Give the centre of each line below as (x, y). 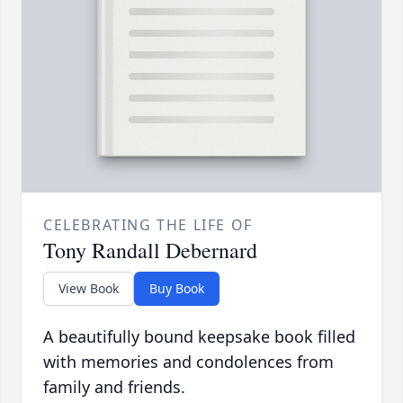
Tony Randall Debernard (150, 251)
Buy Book (177, 289)
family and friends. (114, 387)
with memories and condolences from (188, 362)
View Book (89, 289)
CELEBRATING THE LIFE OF (148, 225)
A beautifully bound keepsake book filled (199, 337)
